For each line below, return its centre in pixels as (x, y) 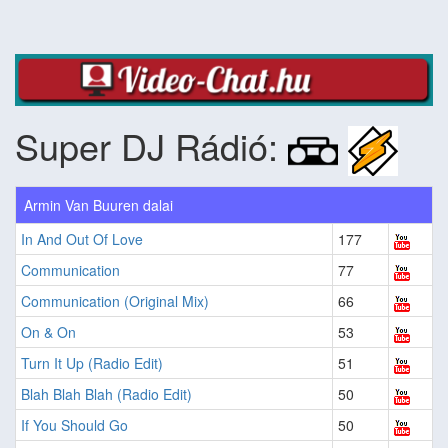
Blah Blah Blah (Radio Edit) (106, 394)
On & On (48, 332)
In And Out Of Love (82, 239)
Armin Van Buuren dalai (98, 205)
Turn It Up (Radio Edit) (92, 363)
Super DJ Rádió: (151, 145)
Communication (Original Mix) (115, 301)
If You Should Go (74, 425)
